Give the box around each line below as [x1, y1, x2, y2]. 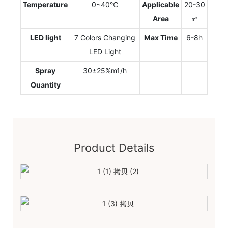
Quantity [30, 80, 61, 90]
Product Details [73, 141, 155, 155]
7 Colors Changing [74, 33, 135, 42]
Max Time [144, 33, 178, 42]
